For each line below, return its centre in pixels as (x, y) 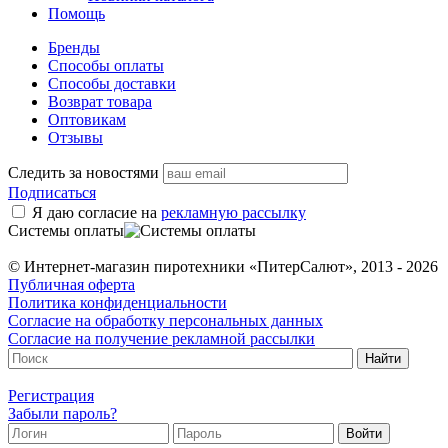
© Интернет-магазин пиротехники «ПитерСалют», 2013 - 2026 (223, 267)
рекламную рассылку (233, 213)
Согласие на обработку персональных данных (165, 321)
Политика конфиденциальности (117, 303)
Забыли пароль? (62, 414)
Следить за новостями (83, 173)
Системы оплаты (66, 231)
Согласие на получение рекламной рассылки (161, 339)
